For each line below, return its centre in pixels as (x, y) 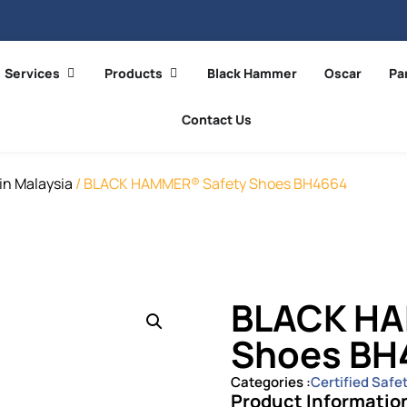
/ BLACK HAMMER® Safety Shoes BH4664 (210, 184)
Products (133, 73)
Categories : (271, 382)
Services (32, 73)
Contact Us (217, 119)
